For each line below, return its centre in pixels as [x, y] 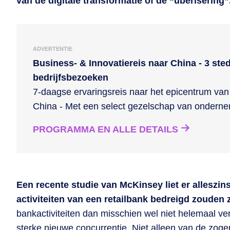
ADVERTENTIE [53, 49]
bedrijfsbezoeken [71, 78]
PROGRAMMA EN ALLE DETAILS [106, 129]
